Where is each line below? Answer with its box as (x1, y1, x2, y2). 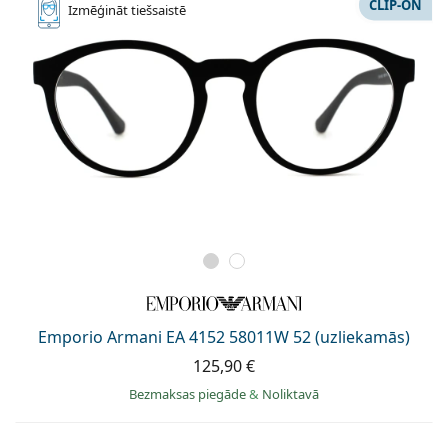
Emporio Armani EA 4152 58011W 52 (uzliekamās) (38, 326, 410, 349)
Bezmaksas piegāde (129, 385, 249, 404)
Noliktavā (262, 385, 319, 404)
